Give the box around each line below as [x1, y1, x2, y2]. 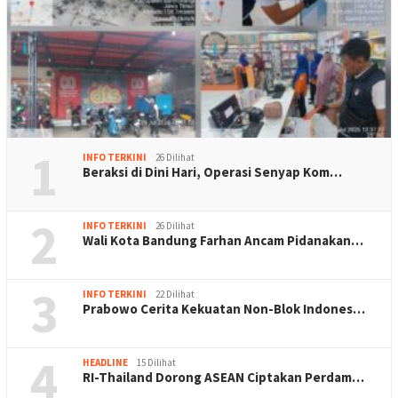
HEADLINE [83, 355, 128, 369]
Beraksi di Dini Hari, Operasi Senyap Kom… [83, 163, 342, 180]
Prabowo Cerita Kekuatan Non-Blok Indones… [83, 299, 365, 317]
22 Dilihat [155, 287, 195, 300]
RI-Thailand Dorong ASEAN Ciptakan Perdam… [83, 368, 364, 386]
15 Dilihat [137, 355, 176, 369]
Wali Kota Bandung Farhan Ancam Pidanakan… [83, 231, 363, 249]
